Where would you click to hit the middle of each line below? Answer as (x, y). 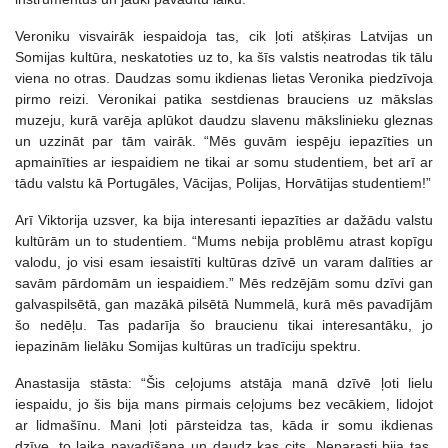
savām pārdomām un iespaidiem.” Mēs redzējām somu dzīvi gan (224, 282)
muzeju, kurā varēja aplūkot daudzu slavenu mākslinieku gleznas (224, 119)
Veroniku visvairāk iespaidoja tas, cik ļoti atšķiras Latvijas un (224, 35)
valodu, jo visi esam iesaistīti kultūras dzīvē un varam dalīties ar (224, 261)
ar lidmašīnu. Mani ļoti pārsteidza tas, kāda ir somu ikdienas (224, 424)
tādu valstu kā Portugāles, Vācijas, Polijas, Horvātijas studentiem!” (223, 182)
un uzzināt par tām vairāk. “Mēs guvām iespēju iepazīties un (224, 140)
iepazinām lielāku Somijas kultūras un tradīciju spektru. (188, 345)
